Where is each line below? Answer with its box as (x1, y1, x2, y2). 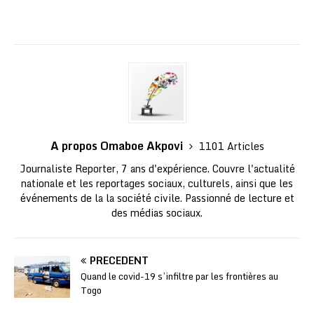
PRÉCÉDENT (90, 252, 149, 268)
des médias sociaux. (111, 204, 203, 221)
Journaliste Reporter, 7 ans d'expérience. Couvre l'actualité (19, 160, 295, 177)
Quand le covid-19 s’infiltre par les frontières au (81, 268, 278, 284)
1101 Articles (198, 137, 264, 154)
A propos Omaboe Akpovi (50, 136, 186, 155)
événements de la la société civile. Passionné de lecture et (20, 189, 294, 206)
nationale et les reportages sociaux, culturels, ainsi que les (21, 175, 293, 191)
